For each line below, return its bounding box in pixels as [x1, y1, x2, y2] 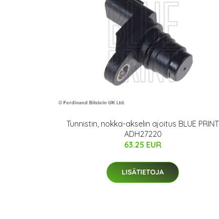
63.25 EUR [124, 139, 161, 150]
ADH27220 [124, 129, 162, 139]
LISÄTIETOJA [122, 167, 164, 176]
